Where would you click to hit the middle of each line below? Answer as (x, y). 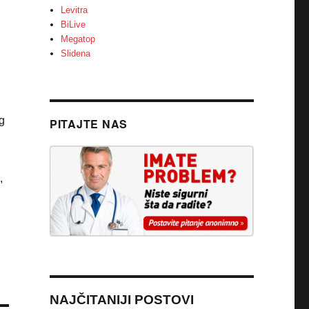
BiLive (73, 24)
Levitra (74, 10)
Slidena (76, 53)
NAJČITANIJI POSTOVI (121, 300)
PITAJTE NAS (89, 124)
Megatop (78, 39)
